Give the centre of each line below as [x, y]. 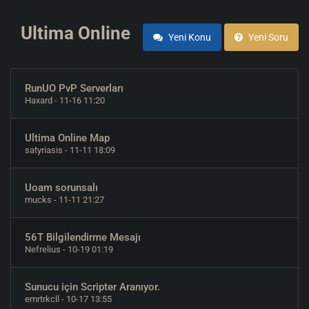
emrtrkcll [42, 299]
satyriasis [44, 150]
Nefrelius [43, 249]
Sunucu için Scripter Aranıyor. [92, 287]
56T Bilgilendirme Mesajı [83, 237]
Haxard [39, 100]
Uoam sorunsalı [61, 188]
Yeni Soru [267, 37]
